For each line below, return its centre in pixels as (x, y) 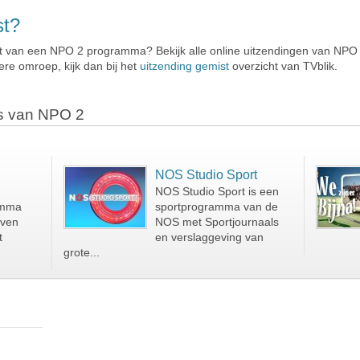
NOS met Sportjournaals (217, 222)
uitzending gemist (184, 66)
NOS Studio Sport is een (217, 192)
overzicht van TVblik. (283, 66)
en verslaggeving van (209, 237)
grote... (81, 253)
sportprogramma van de (216, 207)
